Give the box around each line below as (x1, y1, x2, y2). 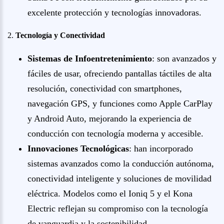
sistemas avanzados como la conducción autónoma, (27, 158, 214, 168)
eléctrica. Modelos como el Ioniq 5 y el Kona (27, 188, 192, 198)
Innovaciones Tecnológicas (27, 143, 129, 153)
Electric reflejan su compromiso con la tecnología (27, 203, 208, 213)
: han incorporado (129, 143, 193, 153)
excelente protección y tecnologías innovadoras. (27, 7, 201, 17)
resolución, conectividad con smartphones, (27, 83, 182, 93)
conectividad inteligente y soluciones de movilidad (27, 173, 211, 183)
